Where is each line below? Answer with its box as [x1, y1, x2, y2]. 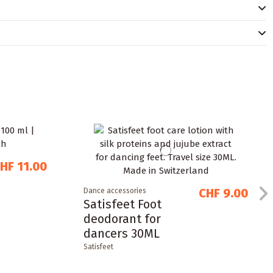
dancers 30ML [83, 225, 160, 241]
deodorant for [83, 211, 161, 226]
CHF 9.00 [199, 185, 249, 200]
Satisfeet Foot [83, 196, 161, 211]
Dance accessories [83, 186, 146, 195]
